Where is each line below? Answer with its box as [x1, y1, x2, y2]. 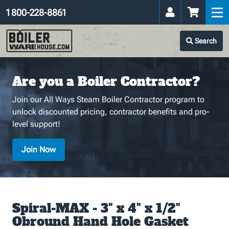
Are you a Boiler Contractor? [12, 73, 200, 90]
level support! [12, 119, 60, 129]
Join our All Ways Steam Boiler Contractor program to [12, 95, 204, 104]
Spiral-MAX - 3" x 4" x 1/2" [12, 200, 180, 217]
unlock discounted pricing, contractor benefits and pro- [12, 107, 210, 117]
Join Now [21, 145, 56, 154]
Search [193, 37, 217, 45]
